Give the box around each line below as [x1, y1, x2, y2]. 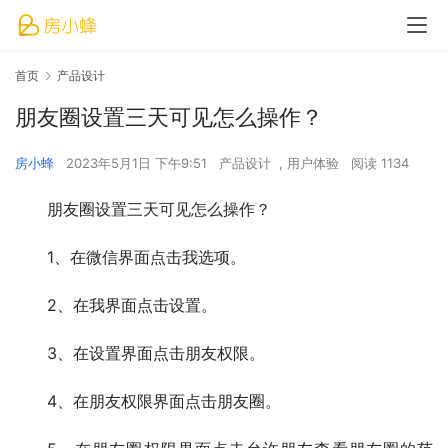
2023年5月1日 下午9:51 [66, 155, 211, 172]
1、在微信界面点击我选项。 [47, 247, 246, 268]
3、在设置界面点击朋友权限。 [47, 343, 265, 364]
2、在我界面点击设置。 [47, 295, 217, 316]
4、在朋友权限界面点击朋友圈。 [47, 391, 281, 412]
